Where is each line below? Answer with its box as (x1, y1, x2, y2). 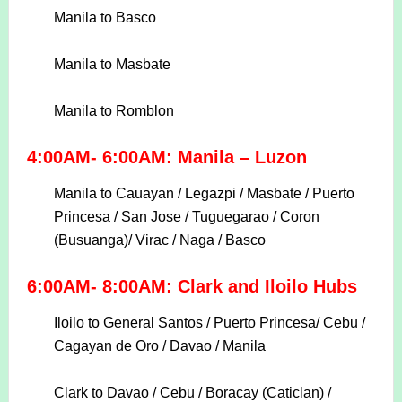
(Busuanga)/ (53, 232, 135, 249)
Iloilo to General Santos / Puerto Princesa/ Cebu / (53, 315, 365, 331)
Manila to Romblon (53, 103, 174, 119)
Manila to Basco (53, 10, 156, 26)
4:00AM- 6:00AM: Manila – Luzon (26, 147, 307, 168)
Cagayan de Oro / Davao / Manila (53, 338, 266, 354)
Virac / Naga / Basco (135, 232, 266, 249)
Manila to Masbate (53, 57, 170, 73)
